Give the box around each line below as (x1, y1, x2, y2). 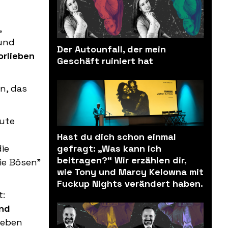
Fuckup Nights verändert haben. (57, 178, 203, 190)
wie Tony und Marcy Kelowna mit (57, 166, 204, 178)
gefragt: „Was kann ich (57, 142, 161, 155)
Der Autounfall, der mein (57, 43, 166, 55)
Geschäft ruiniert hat (57, 55, 153, 67)
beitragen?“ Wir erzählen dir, (57, 154, 186, 166)
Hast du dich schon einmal (57, 131, 176, 143)
